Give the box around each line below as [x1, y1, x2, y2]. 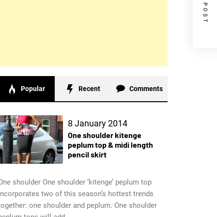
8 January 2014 [67, 118, 127, 128]
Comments [129, 84, 163, 93]
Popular [21, 84, 46, 93]
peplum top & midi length [67, 139, 153, 149]
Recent [78, 84, 101, 93]
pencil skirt [67, 149, 107, 159]
